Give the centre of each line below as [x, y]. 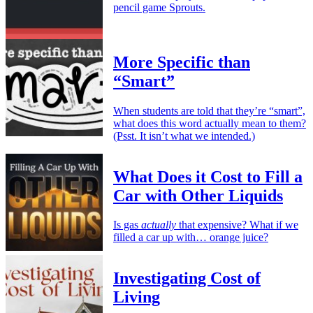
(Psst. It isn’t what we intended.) [184, 136]
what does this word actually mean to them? [210, 123]
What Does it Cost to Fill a [208, 176]
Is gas [127, 225]
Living [137, 297]
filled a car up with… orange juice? [191, 238]
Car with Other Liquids [198, 195]
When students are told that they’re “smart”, [209, 110]
